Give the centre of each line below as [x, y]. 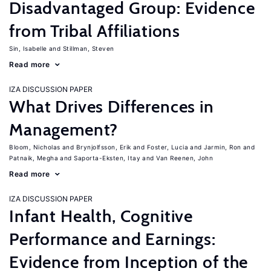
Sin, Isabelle [28, 48]
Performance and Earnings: [113, 239]
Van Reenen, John [184, 158]
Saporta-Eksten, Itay [107, 158]
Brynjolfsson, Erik [103, 147]
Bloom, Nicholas [35, 147]
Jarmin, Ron [223, 147]
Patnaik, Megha [34, 158]
